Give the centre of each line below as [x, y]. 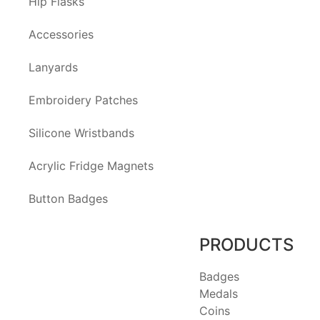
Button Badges [68, 199]
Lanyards [53, 67]
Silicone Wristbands [81, 133]
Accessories [61, 34]
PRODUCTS [246, 245]
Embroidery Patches [83, 100]
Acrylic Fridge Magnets [91, 166]
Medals [218, 294]
